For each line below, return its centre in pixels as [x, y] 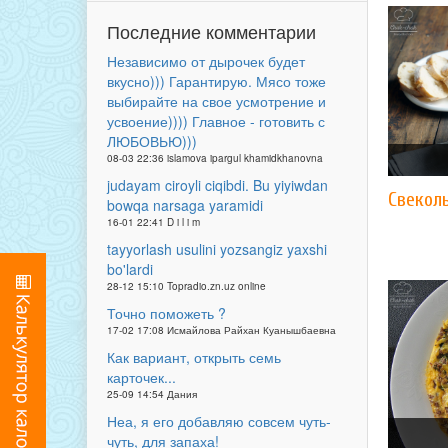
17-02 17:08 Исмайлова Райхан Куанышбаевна [221, 330]
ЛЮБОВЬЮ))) [152, 141]
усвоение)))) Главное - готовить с [216, 121]
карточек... [141, 377]
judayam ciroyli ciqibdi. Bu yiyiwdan [217, 185]
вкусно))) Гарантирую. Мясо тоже [216, 81]
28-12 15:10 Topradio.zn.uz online [186, 286]
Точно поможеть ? [166, 313]
